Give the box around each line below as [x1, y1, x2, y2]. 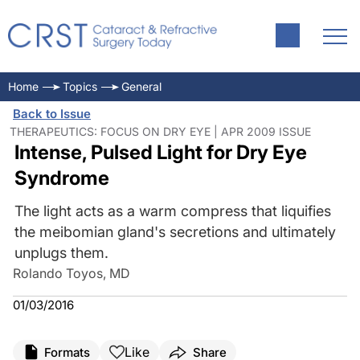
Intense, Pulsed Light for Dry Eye [14, 141, 307, 164]
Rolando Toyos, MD [13, 265, 130, 281]
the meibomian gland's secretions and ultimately [14, 223, 336, 240]
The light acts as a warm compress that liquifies [14, 202, 331, 219]
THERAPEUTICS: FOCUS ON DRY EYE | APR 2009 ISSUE [10, 125, 311, 138]
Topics [63, 80, 97, 93]
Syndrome [14, 166, 109, 190]
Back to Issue [13, 106, 91, 121]
